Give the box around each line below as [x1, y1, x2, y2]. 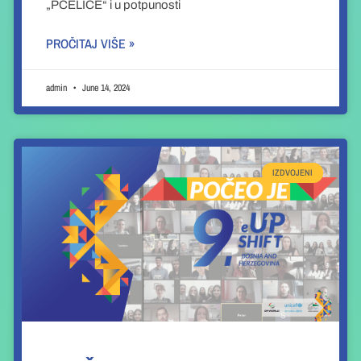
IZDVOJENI [272, 166, 313, 178]
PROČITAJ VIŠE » [45, 35, 135, 53]
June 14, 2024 [79, 81, 130, 95]
